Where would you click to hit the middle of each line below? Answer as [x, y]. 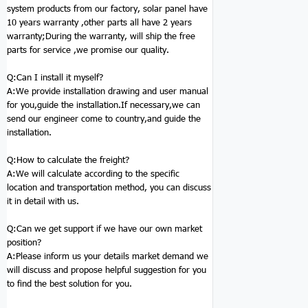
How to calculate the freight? [73, 160]
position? [24, 242]
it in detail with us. [43, 201]
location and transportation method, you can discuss [109, 187]
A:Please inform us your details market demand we [108, 256]
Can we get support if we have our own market [109, 229]
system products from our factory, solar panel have [107, 9]
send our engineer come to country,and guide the [104, 119]
